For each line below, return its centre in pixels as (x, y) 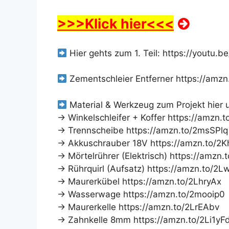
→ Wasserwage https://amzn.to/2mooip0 (141, 194)
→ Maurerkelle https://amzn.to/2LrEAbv (138, 207)
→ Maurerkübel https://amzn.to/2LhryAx (139, 181)
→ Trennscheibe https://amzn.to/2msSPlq (143, 130)
